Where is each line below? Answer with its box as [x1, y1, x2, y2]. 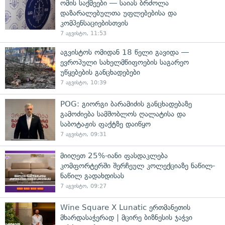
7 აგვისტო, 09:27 [60, 182, 106, 189]
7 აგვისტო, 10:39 [60, 79, 106, 86]
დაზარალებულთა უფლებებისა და [60, 8, 177, 18]
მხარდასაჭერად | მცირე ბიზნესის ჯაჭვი [60, 212, 192, 222]
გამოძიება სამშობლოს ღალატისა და [60, 109, 186, 119]
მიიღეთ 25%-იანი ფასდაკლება [60, 151, 168, 160]
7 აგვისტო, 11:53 [60, 30, 106, 37]
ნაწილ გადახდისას [60, 171, 124, 180]
